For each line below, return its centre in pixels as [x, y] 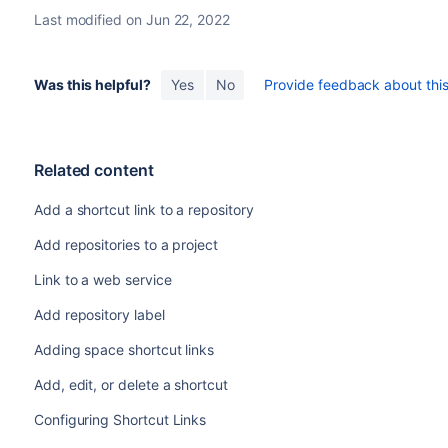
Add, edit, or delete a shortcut [130, 385]
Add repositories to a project [125, 245]
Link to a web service [102, 280]
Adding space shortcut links [124, 350]
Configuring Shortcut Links [120, 420]
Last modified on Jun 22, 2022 [131, 20]
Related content [93, 170]
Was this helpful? [92, 85]
